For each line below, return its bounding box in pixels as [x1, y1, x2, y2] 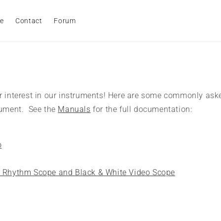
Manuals [58, 104, 91, 114]
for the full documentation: [90, 104, 192, 114]
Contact [15, 17, 42, 25]
